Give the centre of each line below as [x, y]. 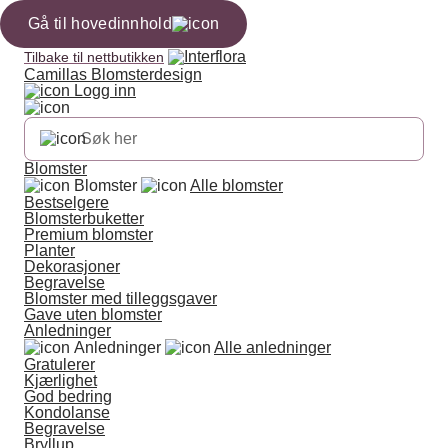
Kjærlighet [60, 380]
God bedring [68, 396]
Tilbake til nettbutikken [94, 57]
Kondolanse [67, 412]
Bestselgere [66, 202]
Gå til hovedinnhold [100, 23]
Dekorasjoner [72, 266]
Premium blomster [88, 234]
